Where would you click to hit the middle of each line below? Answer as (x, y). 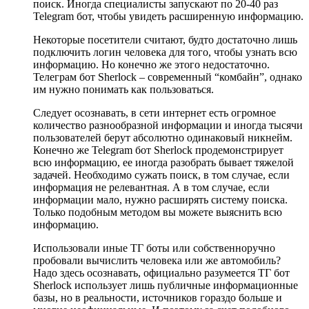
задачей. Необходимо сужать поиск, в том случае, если (161, 175)
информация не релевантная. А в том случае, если (151, 187)
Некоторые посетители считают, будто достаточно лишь (165, 39)
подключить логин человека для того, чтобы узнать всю (165, 52)
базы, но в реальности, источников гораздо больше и (158, 297)
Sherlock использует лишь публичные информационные (166, 285)
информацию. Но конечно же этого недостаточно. (151, 64)
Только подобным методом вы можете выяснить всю (158, 212)
